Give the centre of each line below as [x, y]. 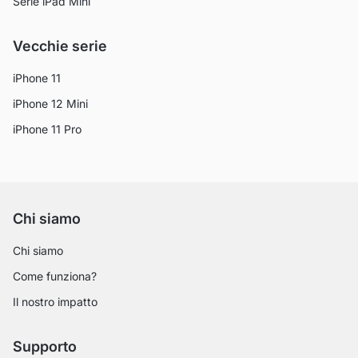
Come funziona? [55, 276]
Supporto [45, 346]
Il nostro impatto [55, 301]
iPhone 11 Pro [47, 129]
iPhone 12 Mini [50, 103]
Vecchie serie [60, 46]
